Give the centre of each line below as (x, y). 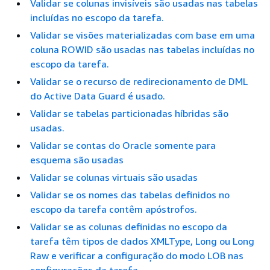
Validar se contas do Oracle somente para (123, 145)
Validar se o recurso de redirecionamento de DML (139, 81)
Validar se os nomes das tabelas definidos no (130, 195)
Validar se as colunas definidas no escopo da (129, 227)
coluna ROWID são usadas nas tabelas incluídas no (142, 49)
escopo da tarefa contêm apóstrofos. (114, 209)
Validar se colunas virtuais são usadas (114, 177)
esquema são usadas (77, 160)
